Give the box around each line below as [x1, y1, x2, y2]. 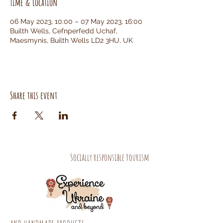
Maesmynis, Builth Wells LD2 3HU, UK [10, 36, 133, 44]
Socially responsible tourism [70, 151, 149, 163]
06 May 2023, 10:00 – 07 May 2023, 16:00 [10, 17, 142, 25]
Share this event [10, 89, 57, 102]
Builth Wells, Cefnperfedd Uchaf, [10, 27, 117, 35]
